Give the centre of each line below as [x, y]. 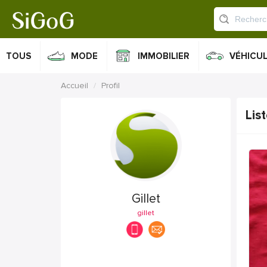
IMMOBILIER [164, 56]
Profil [111, 86]
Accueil [74, 86]
